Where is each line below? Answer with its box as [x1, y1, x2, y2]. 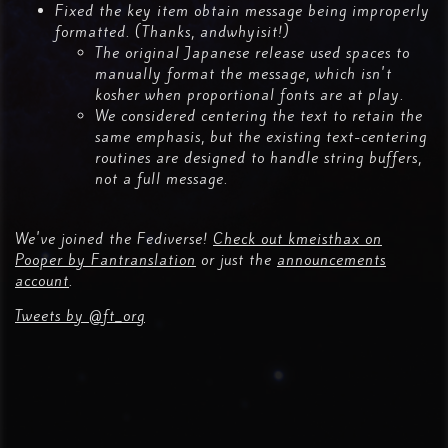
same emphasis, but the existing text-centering [95, 127, 427, 147]
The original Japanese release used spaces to [95, 43, 410, 63]
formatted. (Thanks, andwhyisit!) [55, 22, 290, 42]
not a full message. [95, 169, 228, 189]
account [15, 271, 69, 291]
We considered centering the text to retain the [95, 106, 423, 126]
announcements [277, 250, 386, 270]
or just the [196, 250, 277, 270]
